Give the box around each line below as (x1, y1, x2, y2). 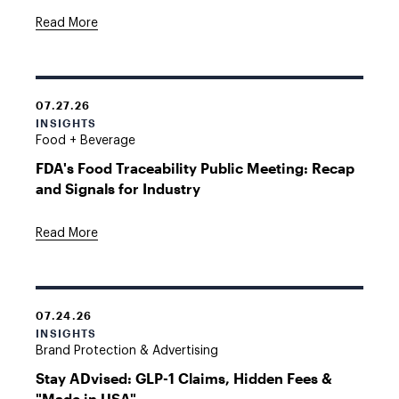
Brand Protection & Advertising (36, 345, 218, 357)
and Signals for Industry (36, 180, 200, 197)
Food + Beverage (36, 134, 135, 147)
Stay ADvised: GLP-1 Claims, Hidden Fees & (36, 370, 332, 387)
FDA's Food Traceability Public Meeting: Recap (36, 159, 354, 176)
